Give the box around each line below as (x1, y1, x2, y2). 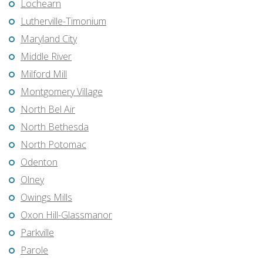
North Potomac (21, 138, 86, 151)
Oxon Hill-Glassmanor (21, 208, 112, 222)
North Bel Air (21, 103, 75, 116)
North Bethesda (21, 120, 89, 134)
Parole (21, 244, 48, 257)
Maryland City (21, 32, 77, 46)
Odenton (21, 156, 58, 169)
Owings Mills (21, 191, 72, 204)
